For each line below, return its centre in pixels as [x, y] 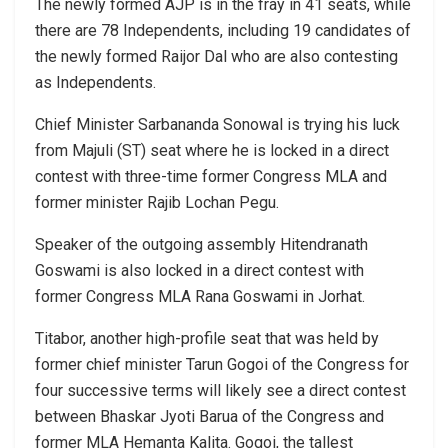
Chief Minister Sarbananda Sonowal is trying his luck [217, 124]
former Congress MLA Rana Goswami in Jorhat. [200, 296]
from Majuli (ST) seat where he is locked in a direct [212, 150]
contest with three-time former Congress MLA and [211, 176]
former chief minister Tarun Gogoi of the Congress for [222, 364]
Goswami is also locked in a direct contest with [199, 270]
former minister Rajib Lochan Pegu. [157, 202]
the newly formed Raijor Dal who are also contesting [216, 56]
